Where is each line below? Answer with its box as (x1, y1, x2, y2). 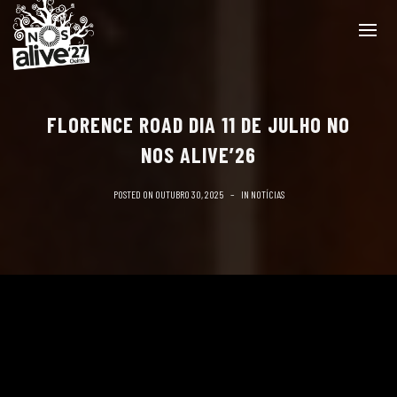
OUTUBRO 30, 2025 (154, 188, 223, 200)
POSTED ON (113, 188, 155, 200)
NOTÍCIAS (250, 188, 284, 200)
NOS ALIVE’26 (141, 142, 256, 167)
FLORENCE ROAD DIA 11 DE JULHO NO (47, 112, 350, 137)
